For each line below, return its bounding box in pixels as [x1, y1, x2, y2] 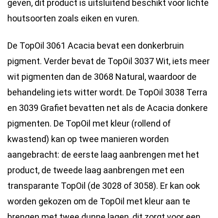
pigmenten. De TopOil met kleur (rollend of [7, 118, 171, 128]
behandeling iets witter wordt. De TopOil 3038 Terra [7, 87, 207, 97]
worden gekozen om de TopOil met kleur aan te [7, 196, 190, 206]
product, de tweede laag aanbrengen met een [7, 164, 184, 175]
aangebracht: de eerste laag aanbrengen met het [7, 149, 199, 160]
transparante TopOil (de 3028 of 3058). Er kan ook [7, 180, 200, 191]
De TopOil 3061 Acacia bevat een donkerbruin [7, 40, 184, 51]
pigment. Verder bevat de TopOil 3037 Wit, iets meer [7, 55, 210, 66]
